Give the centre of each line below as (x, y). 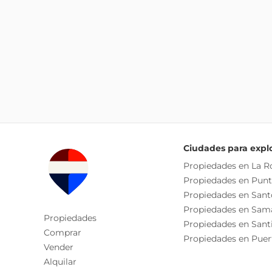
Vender (59, 247)
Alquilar (60, 262)
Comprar (63, 233)
